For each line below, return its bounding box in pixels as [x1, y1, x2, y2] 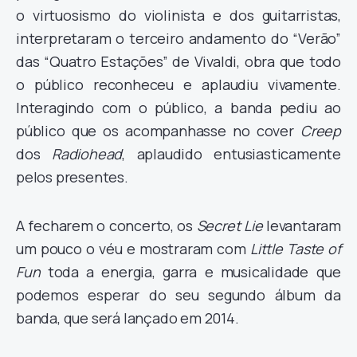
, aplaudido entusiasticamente [122, 144, 341, 163]
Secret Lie [196, 216, 263, 235]
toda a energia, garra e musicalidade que [40, 262, 341, 281]
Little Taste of [250, 239, 341, 258]
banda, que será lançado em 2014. [16, 308, 239, 328]
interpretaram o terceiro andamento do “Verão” [16, 29, 341, 48]
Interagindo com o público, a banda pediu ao [16, 98, 341, 117]
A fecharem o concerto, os [16, 216, 197, 235]
